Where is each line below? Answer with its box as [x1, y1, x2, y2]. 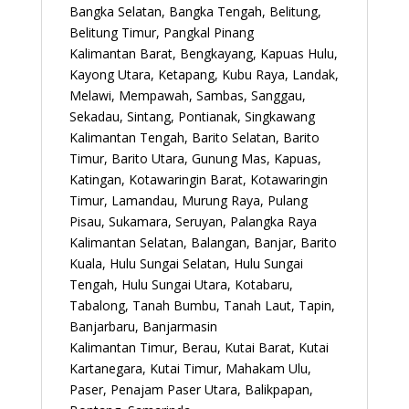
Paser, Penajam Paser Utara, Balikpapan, [68, 380, 313, 398]
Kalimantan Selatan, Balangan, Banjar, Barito [68, 233, 337, 251]
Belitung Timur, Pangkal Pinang [68, 23, 254, 41]
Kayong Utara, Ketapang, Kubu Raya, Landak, [68, 65, 339, 83]
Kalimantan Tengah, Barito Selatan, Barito [68, 128, 320, 146]
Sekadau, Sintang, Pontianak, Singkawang [68, 107, 315, 125]
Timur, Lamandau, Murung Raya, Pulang [68, 191, 308, 209]
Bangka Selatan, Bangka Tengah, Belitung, [68, 2, 321, 20]
